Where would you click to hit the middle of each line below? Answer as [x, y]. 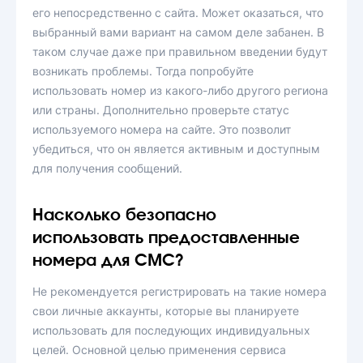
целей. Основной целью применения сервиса [159, 350]
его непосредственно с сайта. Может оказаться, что [178, 13]
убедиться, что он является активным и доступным [176, 149]
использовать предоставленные [166, 238]
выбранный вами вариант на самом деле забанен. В [178, 32]
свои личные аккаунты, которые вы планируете [166, 311]
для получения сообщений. [107, 168]
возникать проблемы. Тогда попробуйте [143, 71]
